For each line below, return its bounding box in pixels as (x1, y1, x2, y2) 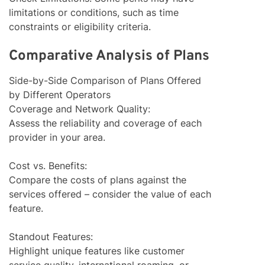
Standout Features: (9, 231, 93, 243)
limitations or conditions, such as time (9, 7, 179, 19)
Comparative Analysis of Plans (9, 47, 209, 66)
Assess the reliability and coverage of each (9, 117, 202, 130)
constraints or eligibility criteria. (9, 21, 151, 33)
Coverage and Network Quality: (9, 103, 150, 115)
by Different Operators (9, 89, 111, 101)
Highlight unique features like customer (9, 245, 185, 257)
